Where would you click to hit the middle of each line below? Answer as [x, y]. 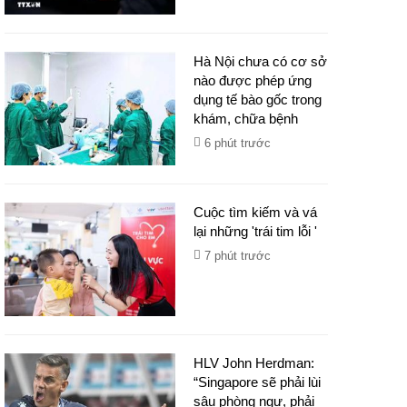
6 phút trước [238, 143]
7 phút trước [238, 256]
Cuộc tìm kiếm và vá [256, 212]
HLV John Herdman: [254, 363]
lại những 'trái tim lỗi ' [256, 231]
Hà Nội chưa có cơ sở [261, 61]
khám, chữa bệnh [246, 119]
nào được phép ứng [253, 80]
